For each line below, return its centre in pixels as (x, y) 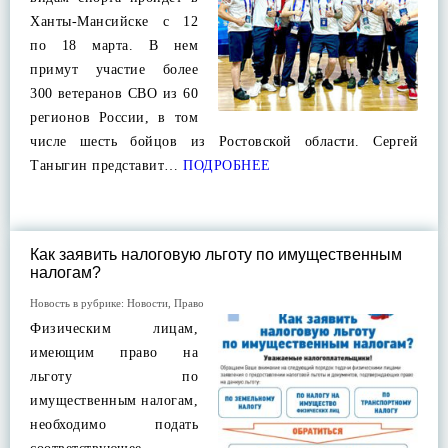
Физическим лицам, (114, 328)
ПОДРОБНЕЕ (224, 165)
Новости (147, 303)
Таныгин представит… (104, 165)
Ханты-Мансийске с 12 (114, 21)
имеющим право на (114, 352)
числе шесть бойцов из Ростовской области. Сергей (224, 141)
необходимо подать (114, 424)
